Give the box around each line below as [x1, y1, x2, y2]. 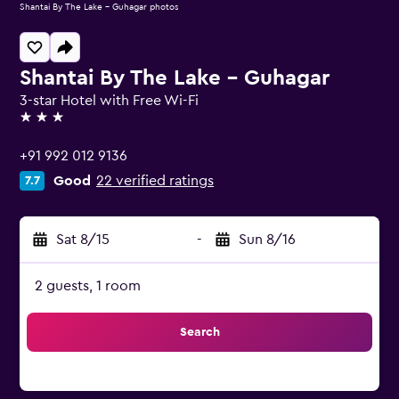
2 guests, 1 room [35, 279, 141, 293]
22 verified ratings [96, 174, 214, 188]
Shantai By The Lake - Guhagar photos [20, 3, 179, 12]
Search [179, 326, 220, 338]
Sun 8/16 [239, 232, 296, 247]
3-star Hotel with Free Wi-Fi [20, 94, 199, 108]
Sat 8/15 [56, 232, 110, 247]
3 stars [19, 118, 61, 132]
